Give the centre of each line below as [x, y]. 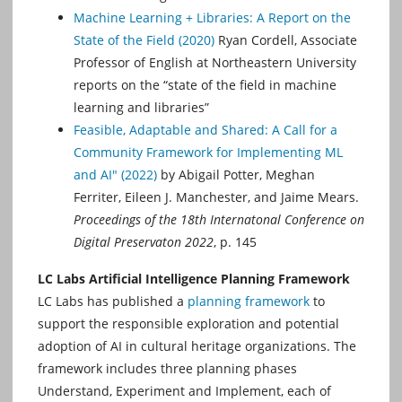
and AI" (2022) [115, 175]
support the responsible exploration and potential [188, 324]
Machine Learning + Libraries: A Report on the [212, 18]
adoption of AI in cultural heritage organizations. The [197, 346]
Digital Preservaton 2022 [144, 242]
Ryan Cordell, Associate [286, 40]
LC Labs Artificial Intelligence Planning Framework [194, 279]
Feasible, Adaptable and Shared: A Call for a [205, 130]
